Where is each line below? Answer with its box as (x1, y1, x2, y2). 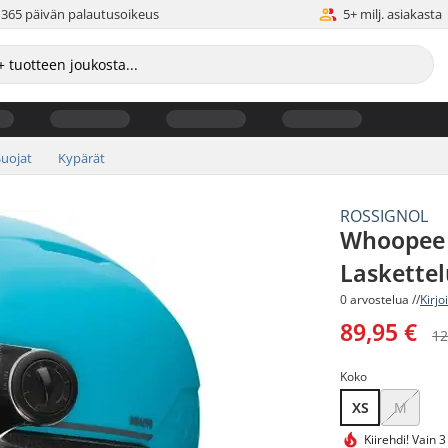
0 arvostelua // (340, 290, 421, 308)
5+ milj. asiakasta (343, 5, 443, 23)
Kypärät (58, 148, 105, 167)
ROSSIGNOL (340, 204, 429, 227)
